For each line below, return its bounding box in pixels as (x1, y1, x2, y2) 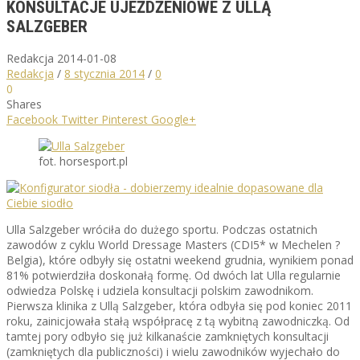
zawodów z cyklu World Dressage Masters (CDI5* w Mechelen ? (6, 236, 340, 252)
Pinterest (101, 111, 148, 127)
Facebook (6, 111, 58, 127)
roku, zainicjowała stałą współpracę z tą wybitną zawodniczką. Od (6, 313, 350, 329)
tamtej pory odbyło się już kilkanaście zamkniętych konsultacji (6, 328, 329, 344)
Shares (6, 96, 42, 112)
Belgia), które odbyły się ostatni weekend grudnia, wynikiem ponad (6, 252, 354, 268)
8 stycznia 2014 (64, 65, 145, 81)
